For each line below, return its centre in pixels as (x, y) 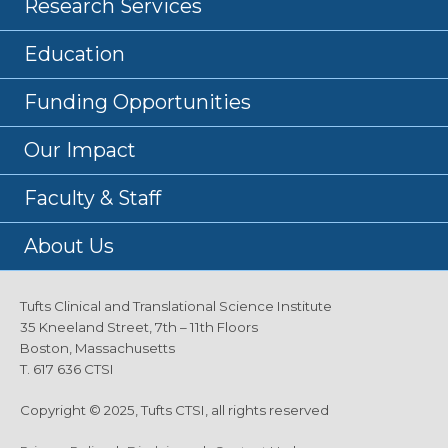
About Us (69, 245)
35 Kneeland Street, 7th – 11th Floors (139, 326)
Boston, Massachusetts (100, 347)
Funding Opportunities (137, 101)
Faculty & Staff (92, 197)
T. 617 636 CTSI (67, 368)
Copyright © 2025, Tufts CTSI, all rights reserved (174, 409)
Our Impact (80, 149)
